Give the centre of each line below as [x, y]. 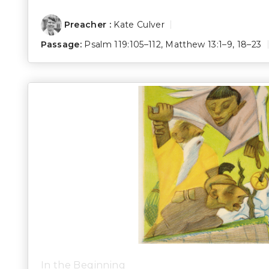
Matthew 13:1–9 [199, 44]
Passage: [61, 44]
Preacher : [88, 24]
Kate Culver [139, 24]
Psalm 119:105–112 [122, 44]
